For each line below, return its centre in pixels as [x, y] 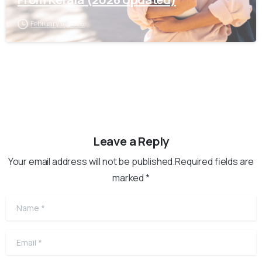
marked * [131, 177]
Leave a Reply [131, 141]
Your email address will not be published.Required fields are [131, 161]
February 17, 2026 [58, 23]
